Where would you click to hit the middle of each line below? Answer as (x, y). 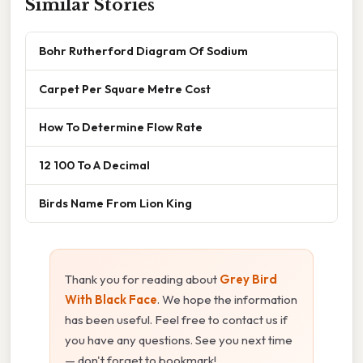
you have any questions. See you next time (179, 340)
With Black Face (111, 300)
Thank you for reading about (142, 280)
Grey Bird (248, 280)
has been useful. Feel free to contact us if (176, 320)
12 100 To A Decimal (94, 165)
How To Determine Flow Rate (121, 127)
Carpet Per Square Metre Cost (125, 89)
